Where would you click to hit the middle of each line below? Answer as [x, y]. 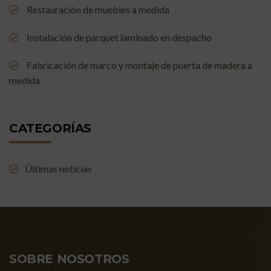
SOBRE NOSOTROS [69, 259]
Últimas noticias [58, 168]
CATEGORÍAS [50, 128]
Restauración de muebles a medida [98, 9]
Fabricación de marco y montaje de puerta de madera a [139, 65]
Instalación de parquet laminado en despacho [119, 37]
